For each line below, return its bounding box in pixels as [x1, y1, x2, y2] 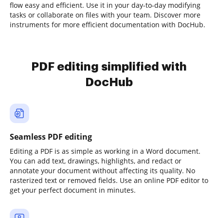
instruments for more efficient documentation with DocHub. [10, 20, 205, 29]
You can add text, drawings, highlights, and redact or [10, 156, 182, 165]
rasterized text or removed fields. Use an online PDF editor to [10, 176, 208, 185]
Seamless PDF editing [10, 131, 92, 142]
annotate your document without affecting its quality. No [10, 166, 195, 175]
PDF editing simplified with [31, 61, 187, 73]
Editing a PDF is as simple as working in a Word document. [10, 146, 200, 156]
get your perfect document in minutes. [10, 185, 136, 195]
